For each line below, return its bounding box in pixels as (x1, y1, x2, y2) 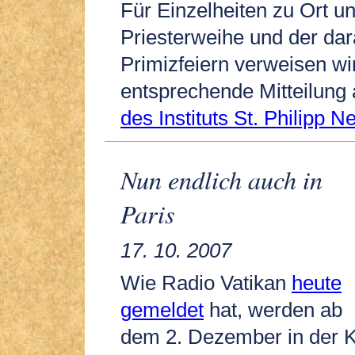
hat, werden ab (204, 297, 342, 322)
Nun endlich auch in (120, 162, 323, 197)
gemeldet (120, 297, 204, 322)
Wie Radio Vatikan (120, 270, 292, 295)
